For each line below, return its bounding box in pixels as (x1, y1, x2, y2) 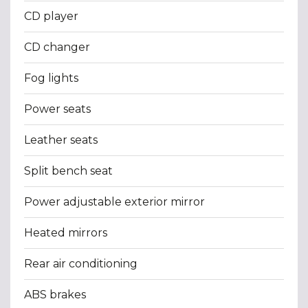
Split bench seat (24, 164, 113, 177)
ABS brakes (24, 287, 86, 301)
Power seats (24, 102, 91, 115)
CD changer (24, 40, 90, 54)
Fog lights (24, 71, 78, 85)
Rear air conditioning (24, 256, 137, 270)
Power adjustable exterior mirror (24, 195, 205, 208)
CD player (24, 9, 78, 23)
